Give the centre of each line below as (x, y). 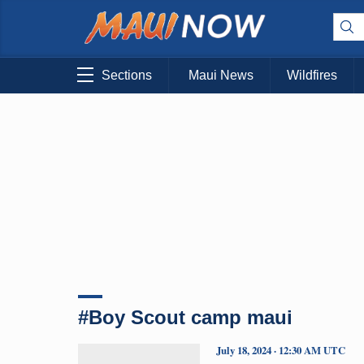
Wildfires (312, 76)
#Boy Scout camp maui (185, 317)
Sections (127, 76)
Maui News (221, 76)
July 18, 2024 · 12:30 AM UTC (281, 350)
